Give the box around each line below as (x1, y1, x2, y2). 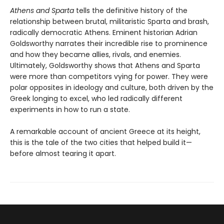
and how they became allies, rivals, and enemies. (10, 49, 181, 60)
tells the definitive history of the (76, 5, 187, 16)
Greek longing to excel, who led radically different (10, 93, 182, 104)
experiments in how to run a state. (10, 104, 132, 115)
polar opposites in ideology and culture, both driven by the (10, 82, 213, 93)
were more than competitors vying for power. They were (10, 71, 208, 82)
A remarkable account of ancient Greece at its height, (10, 126, 200, 137)
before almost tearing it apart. (10, 148, 118, 159)
